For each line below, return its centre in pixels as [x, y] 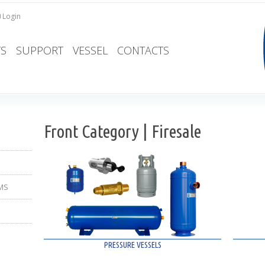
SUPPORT [40, 50]
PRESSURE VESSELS [132, 245]
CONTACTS [143, 50]
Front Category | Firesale [122, 131]
